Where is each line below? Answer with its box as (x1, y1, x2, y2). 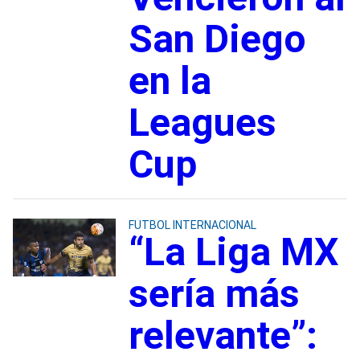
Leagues (128, 99, 276, 145)
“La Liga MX (128, 228, 339, 275)
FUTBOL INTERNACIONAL (128, 218, 256, 231)
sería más (128, 270, 300, 317)
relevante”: (128, 312, 317, 358)
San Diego (128, 15, 306, 62)
